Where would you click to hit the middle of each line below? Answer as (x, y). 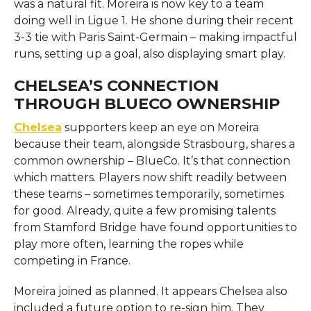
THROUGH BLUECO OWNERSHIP (146, 103)
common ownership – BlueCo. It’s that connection (152, 160)
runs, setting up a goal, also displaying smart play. (149, 53)
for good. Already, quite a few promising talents (144, 210)
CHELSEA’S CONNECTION (116, 85)
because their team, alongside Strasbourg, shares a (154, 144)
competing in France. (72, 260)
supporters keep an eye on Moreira (160, 127)
